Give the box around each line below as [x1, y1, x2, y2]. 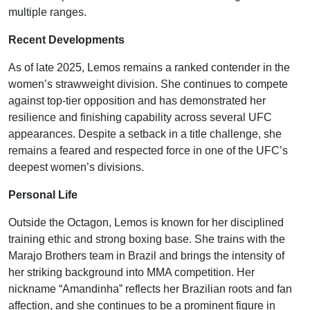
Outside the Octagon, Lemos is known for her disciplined [8, 217, 284, 229]
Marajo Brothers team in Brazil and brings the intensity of [8, 250, 284, 262]
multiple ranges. [8, 6, 86, 19]
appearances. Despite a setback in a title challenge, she [8, 128, 282, 140]
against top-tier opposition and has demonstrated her [8, 95, 266, 107]
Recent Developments [8, 34, 125, 46]
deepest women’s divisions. [8, 161, 144, 174]
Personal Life [8, 189, 77, 201]
